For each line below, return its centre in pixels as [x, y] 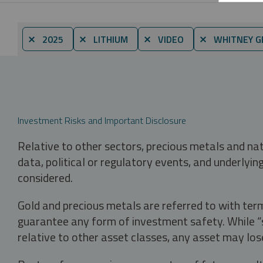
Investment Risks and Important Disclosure [102, 120]
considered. [45, 177]
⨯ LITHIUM [103, 39]
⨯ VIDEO [163, 39]
